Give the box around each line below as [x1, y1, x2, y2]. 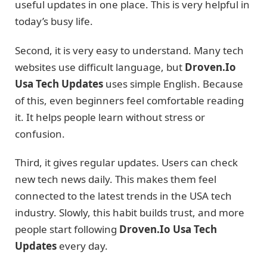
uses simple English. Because [103, 76, 243, 91]
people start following [15, 222, 119, 236]
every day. [57, 238, 108, 253]
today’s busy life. [15, 14, 93, 29]
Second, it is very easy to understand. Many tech [15, 43, 244, 57]
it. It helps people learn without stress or [15, 110, 205, 124]
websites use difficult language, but [15, 60, 185, 74]
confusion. [15, 126, 65, 141]
